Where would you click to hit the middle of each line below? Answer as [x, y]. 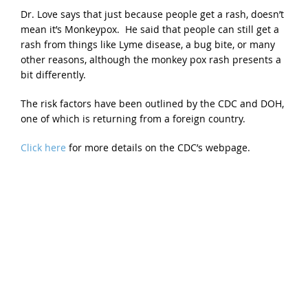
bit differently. [54, 75]
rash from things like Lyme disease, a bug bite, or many [147, 45]
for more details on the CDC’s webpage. [161, 148]
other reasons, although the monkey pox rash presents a [151, 60]
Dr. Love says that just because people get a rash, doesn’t [152, 14]
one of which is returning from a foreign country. [134, 119]
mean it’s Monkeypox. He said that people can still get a [150, 30]
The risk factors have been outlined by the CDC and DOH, [152, 104]
